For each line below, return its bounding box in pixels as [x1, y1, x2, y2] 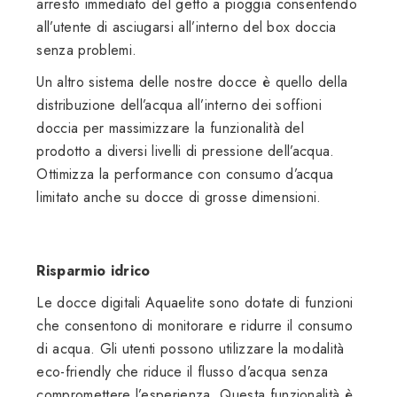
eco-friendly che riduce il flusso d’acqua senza [36, 361, 329, 382]
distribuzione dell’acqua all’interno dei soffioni [36, 94, 323, 115]
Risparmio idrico [36, 260, 151, 281]
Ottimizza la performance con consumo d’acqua [36, 163, 334, 184]
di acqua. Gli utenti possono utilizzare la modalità [36, 338, 345, 359]
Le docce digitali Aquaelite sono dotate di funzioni [36, 292, 354, 313]
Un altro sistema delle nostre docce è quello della [36, 71, 348, 92]
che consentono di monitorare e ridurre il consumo [36, 315, 354, 336]
